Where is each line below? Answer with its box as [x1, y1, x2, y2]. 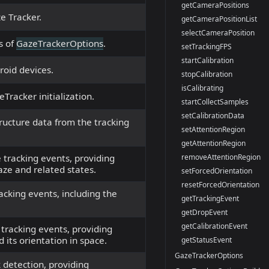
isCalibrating [181, 82, 224, 93]
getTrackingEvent [181, 193, 240, 204]
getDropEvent [181, 207, 228, 217]
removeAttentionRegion [181, 151, 261, 162]
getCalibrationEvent [181, 220, 248, 231]
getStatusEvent [181, 234, 232, 245]
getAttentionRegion [181, 138, 246, 148]
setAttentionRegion [181, 124, 246, 134]
